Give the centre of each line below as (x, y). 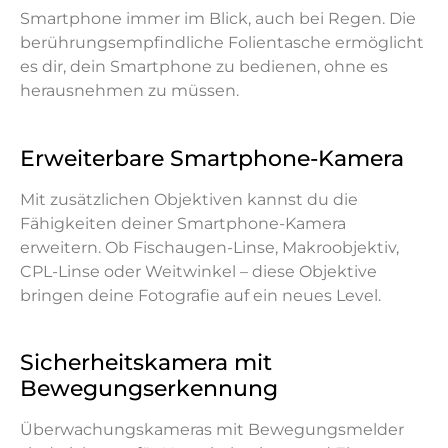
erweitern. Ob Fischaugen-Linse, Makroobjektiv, (209, 247)
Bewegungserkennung (149, 389)
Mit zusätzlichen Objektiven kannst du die (189, 199)
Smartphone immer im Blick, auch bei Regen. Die (218, 19)
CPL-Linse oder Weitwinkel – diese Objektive (198, 271)
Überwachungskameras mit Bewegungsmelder (212, 430)
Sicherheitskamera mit (146, 363)
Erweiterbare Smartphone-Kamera (212, 158)
